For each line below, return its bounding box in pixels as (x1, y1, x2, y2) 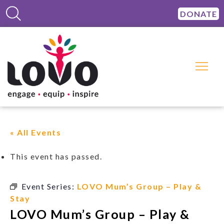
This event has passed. (10, 151, 102, 161)
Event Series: (21, 181, 77, 191)
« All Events (10, 127, 61, 137)
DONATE (179, 8, 217, 18)
